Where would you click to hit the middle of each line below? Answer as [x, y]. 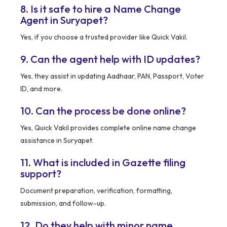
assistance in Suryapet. [57, 141]
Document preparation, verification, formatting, [96, 191]
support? [41, 174]
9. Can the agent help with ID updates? [110, 59]
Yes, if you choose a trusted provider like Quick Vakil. [104, 37]
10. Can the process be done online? [103, 111]
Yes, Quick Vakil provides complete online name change [108, 128]
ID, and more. [41, 89]
